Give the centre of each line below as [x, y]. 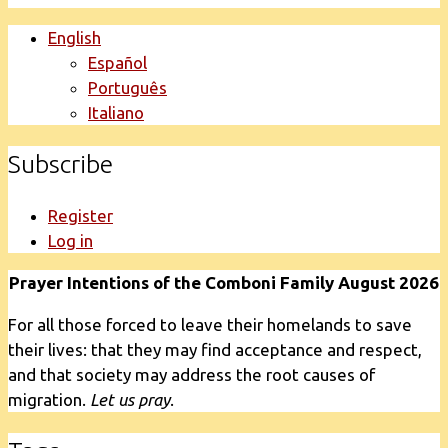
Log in [70, 241]
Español [117, 62]
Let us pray [130, 400]
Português [127, 87]
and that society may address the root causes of [191, 375]
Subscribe [60, 163]
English [74, 37]
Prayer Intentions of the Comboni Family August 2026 [224, 283]
